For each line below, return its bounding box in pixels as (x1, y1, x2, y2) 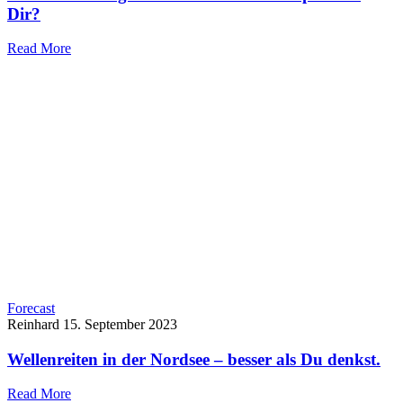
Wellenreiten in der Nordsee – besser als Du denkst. (7, 349, 381, 369)
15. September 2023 (63, 316, 177, 332)
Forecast (7, 300, 55, 316)
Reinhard (7, 316, 59, 332)
